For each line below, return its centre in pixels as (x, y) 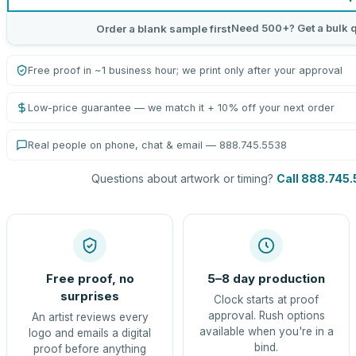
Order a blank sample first (164, 28)
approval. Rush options (266, 315)
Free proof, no (90, 279)
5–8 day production (266, 279)
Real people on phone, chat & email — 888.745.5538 (157, 145)
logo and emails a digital (90, 333)
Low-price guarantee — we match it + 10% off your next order (181, 108)
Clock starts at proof (266, 300)
